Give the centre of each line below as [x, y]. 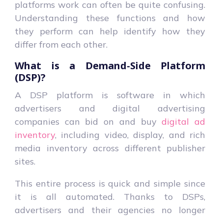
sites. [26, 161]
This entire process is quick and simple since [110, 183]
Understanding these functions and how [110, 18]
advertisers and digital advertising [110, 108]
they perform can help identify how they [110, 31]
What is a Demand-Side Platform [110, 65]
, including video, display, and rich [130, 135]
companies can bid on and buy [88, 121]
